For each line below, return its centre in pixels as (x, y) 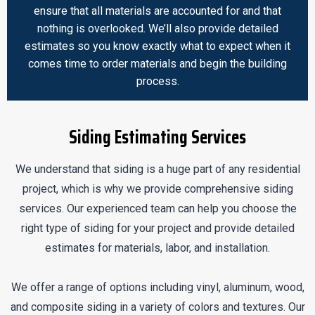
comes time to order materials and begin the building (157, 63)
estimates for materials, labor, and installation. (157, 247)
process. (157, 81)
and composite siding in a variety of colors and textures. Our (157, 307)
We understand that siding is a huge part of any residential (157, 169)
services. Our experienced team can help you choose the (157, 208)
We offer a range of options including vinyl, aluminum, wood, (157, 287)
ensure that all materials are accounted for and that (157, 11)
